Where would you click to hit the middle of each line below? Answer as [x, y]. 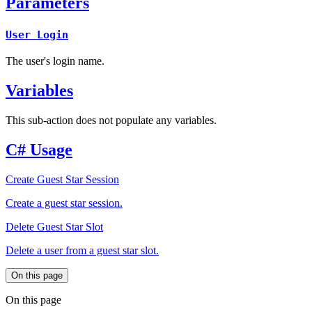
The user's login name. [55, 61]
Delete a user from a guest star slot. [82, 250]
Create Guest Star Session [62, 179]
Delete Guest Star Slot [54, 226]
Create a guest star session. [64, 203]
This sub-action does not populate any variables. [111, 120]
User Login [37, 35]
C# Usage [39, 149]
